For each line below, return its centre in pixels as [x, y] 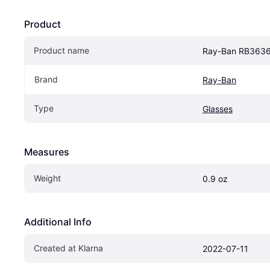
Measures [47, 152]
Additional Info [58, 222]
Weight [47, 178]
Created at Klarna [68, 248]
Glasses [218, 109]
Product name [61, 51]
